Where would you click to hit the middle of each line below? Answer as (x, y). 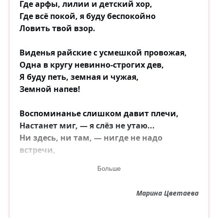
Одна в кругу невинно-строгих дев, (92, 65)
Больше (109, 169)
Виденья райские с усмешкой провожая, (103, 53)
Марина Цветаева (167, 193)
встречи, (37, 150)
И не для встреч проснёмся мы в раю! (96, 162)
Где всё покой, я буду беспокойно (88, 16)
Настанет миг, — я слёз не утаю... (87, 126)
